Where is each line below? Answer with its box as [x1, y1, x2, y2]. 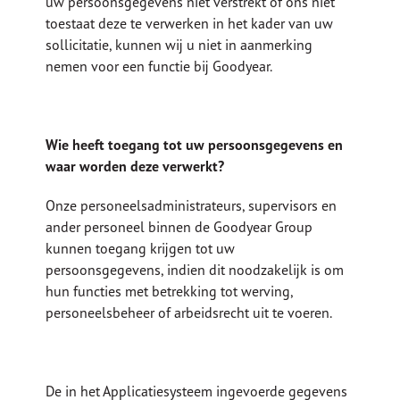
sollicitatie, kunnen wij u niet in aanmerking [46, 36, 313, 54]
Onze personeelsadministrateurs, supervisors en [46, 196, 337, 215]
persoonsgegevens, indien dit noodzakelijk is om [46, 261, 345, 279]
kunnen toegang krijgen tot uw [46, 239, 236, 258]
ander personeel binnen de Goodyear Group [46, 218, 313, 237]
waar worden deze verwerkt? [46, 157, 225, 176]
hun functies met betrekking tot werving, [46, 282, 294, 301]
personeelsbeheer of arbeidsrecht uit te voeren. [46, 304, 333, 322]
